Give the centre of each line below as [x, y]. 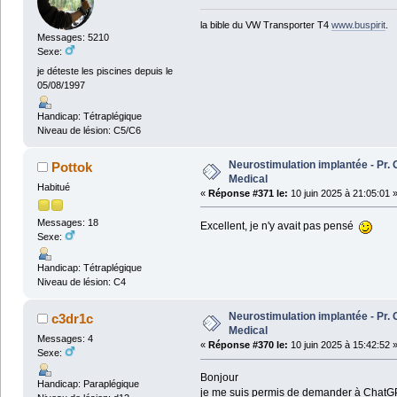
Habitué [53, 187]
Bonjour [219, 378]
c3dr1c [73, 319]
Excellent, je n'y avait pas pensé [279, 226]
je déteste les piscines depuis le [105, 70]
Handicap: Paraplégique [88, 384]
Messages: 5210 [73, 38]
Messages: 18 [67, 223]
